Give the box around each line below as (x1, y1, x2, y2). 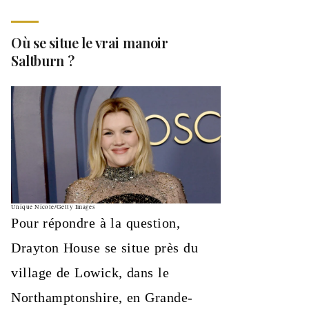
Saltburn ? (11, 50, 74, 70)
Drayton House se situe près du (11, 240, 198, 256)
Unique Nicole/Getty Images (11, 203, 96, 212)
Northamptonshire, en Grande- (11, 290, 193, 306)
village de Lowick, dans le (11, 265, 170, 281)
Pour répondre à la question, (11, 215, 181, 231)
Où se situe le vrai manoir (11, 32, 168, 52)
